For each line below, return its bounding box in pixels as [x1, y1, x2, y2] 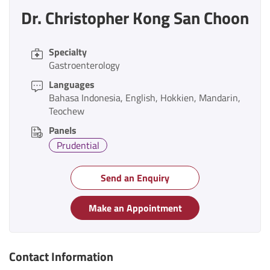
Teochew [49, 103, 84, 118]
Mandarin [199, 90, 238, 105]
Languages [49, 77, 95, 92]
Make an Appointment [88, 200, 182, 215]
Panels [49, 122, 77, 137]
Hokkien [160, 90, 194, 105]
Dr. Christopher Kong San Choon [21, 4, 249, 31]
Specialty [49, 44, 87, 59]
